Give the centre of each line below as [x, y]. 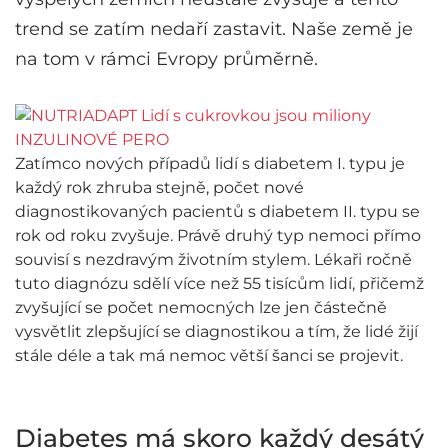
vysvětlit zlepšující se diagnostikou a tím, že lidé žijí [216, 331]
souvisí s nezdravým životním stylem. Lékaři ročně [213, 259]
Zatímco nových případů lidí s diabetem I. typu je [210, 163]
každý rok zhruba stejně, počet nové [159, 187]
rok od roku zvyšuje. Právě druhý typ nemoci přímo [218, 235]
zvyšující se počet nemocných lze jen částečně [201, 307]
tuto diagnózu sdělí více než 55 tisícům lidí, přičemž [219, 283]
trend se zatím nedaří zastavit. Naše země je [214, 29]
